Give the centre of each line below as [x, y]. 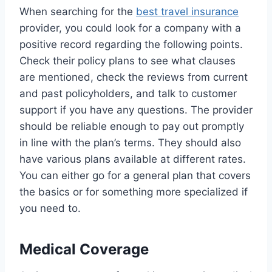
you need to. [50, 209]
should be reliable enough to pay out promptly [132, 127]
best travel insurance [187, 12]
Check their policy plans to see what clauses [127, 61]
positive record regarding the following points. [131, 45]
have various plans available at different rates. [133, 159]
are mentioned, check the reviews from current [134, 77]
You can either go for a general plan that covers [135, 176]
